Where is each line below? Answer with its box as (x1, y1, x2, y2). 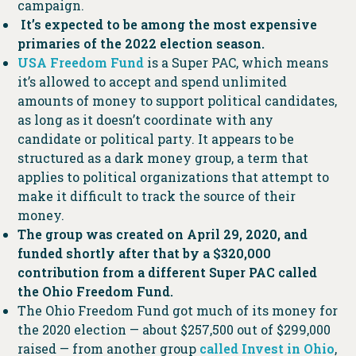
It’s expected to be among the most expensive (17, 16, 317, 33)
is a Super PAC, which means (143, 54, 328, 72)
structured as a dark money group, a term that (17, 149, 308, 167)
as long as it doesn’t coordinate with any (17, 111, 273, 129)
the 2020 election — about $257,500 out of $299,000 (17, 321, 331, 339)
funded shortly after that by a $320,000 (17, 245, 271, 262)
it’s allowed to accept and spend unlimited (17, 73, 287, 91)
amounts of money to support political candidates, (17, 92, 337, 110)
